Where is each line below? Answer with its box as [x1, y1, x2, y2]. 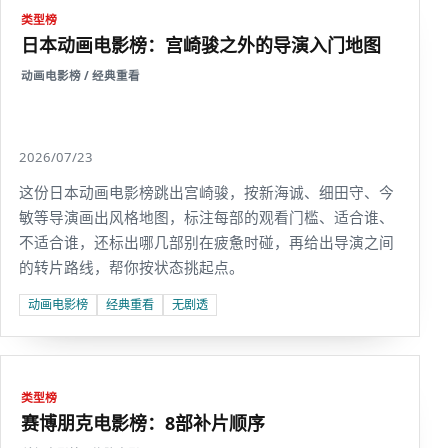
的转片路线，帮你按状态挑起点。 [19, 257, 244, 277]
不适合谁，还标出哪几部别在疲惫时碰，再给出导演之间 [19, 232, 394, 252]
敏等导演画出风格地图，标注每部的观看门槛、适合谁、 [19, 207, 394, 227]
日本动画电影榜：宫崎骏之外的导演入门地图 [21, 33, 381, 57]
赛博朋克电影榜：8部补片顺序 [21, 411, 265, 435]
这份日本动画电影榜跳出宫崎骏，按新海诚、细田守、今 [19, 182, 394, 202]
